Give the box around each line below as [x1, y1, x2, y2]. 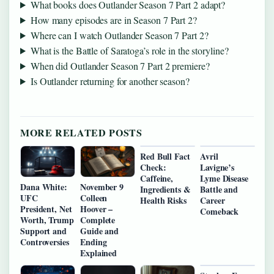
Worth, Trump [20, 213, 74, 227]
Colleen [80, 191, 108, 205]
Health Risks [140, 193, 187, 207]
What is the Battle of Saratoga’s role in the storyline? [30, 43, 229, 57]
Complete [80, 213, 116, 227]
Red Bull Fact [140, 149, 190, 163]
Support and [20, 224, 67, 238]
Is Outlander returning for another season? [30, 74, 190, 87]
